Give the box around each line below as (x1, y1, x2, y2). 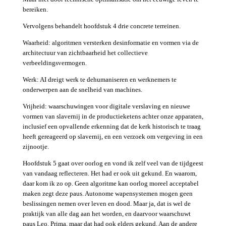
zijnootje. (22, 143, 49, 151)
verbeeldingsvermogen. (22, 59, 87, 67)
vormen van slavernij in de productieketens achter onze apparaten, (22, 112, 203, 121)
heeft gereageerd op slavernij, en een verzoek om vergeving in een (22, 133, 203, 141)
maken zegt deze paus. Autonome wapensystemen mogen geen (22, 190, 193, 198)
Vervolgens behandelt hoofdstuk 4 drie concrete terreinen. (22, 22, 181, 30)
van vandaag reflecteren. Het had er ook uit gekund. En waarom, (22, 169, 197, 178)
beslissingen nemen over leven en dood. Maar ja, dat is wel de (22, 200, 191, 208)
